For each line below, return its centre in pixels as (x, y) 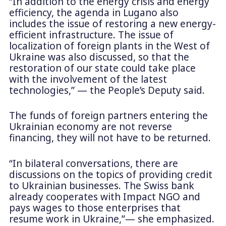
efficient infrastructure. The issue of (91, 35)
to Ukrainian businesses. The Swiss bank (101, 186)
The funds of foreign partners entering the (108, 116)
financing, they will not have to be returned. (110, 138)
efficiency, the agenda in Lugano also (94, 12)
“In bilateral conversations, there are (93, 164)
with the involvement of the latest (88, 79)
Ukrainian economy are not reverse (90, 127)
